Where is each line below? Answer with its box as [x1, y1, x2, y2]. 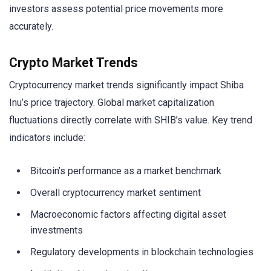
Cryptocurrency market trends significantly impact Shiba [9, 79, 244, 91]
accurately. [9, 21, 53, 33]
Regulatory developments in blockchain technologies [30, 246, 253, 258]
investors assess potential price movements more [9, 3, 223, 15]
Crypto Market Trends [9, 55, 138, 71]
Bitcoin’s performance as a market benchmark [30, 165, 221, 177]
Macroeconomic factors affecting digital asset [30, 209, 226, 221]
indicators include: [9, 132, 85, 144]
